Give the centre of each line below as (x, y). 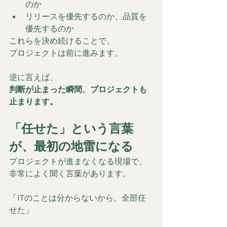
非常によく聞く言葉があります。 (70, 173)
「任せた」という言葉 (71, 128)
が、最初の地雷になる (71, 146)
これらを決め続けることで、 (62, 40)
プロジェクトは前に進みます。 (66, 52)
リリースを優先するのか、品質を (86, 16)
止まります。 (33, 101)
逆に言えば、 (33, 77)
